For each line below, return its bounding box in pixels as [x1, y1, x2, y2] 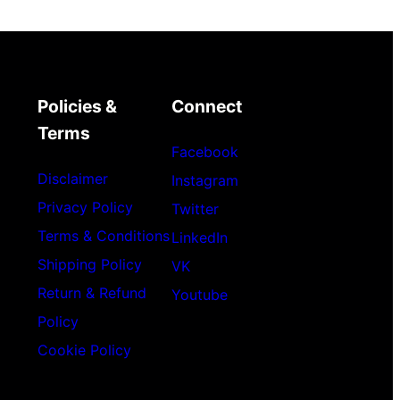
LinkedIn [171, 228, 228, 246]
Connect [171, 96, 242, 118]
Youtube [171, 285, 228, 304]
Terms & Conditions [37, 226, 170, 245]
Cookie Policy [37, 340, 131, 359]
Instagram [171, 171, 238, 189]
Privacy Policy [37, 197, 133, 216]
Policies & [37, 96, 117, 118]
